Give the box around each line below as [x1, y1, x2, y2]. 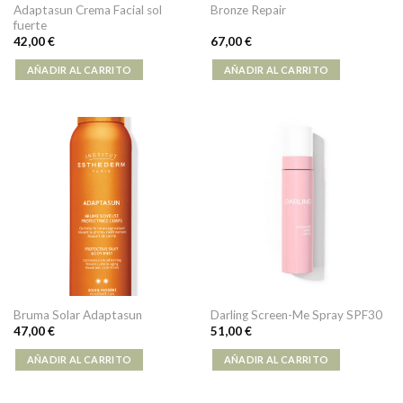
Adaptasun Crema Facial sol [13, 2, 162, 17]
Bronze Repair [210, 3, 286, 18]
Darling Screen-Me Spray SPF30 [210, 308, 382, 323]
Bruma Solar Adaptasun [13, 308, 142, 323]
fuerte [13, 17, 47, 32]
